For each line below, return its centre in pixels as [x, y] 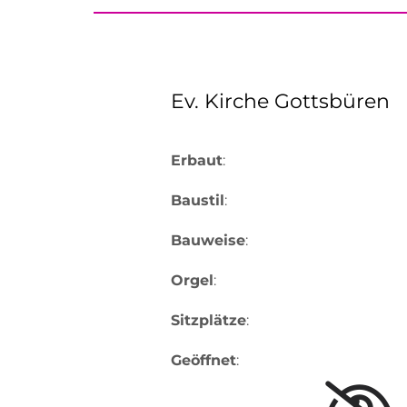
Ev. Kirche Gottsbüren [280, 101]
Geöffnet [203, 360]
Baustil [198, 200]
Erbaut [197, 160]
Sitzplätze [208, 320]
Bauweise [208, 240]
